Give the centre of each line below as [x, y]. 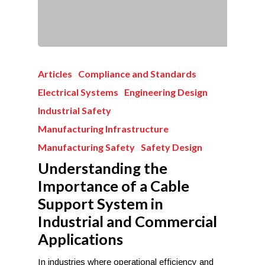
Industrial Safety [75, 110]
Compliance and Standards [137, 74]
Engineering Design [166, 92]
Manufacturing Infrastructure [103, 129]
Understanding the [103, 168]
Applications [80, 239]
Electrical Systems [78, 92]
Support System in [101, 203]
